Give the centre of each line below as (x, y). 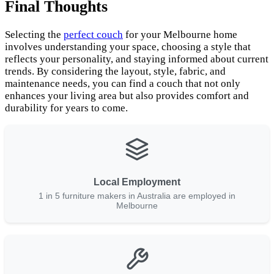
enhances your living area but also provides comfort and (127, 96)
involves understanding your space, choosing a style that (128, 47)
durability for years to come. (66, 108)
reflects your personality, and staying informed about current (137, 59)
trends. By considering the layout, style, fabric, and (115, 72)
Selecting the (34, 35)
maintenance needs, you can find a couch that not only (123, 84)
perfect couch (93, 35)
